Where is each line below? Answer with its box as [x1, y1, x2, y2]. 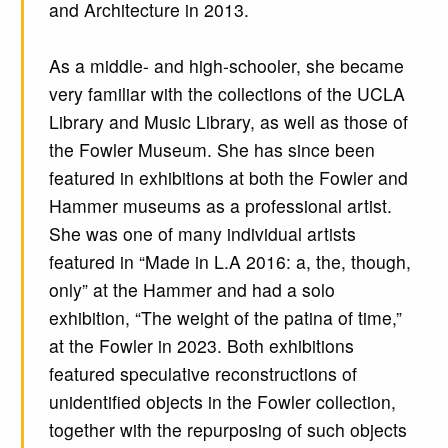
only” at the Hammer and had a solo [48, 276, 335, 302]
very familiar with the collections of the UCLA [48, 80, 405, 106]
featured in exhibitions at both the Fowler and [48, 164, 408, 190]
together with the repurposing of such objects [48, 416, 407, 442]
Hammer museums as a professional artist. [48, 192, 392, 218]
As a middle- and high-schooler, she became [48, 52, 404, 78]
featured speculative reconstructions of [48, 360, 357, 386]
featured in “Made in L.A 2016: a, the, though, [48, 248, 411, 274]
